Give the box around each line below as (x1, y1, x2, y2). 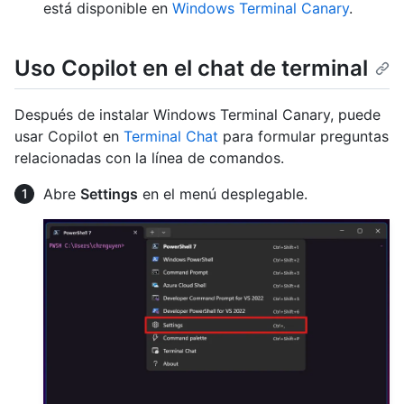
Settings (80, 185, 138, 204)
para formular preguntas (218, 127, 389, 146)
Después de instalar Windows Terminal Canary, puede (14, 106, 381, 124)
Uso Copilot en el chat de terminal (14, 55, 368, 82)
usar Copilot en (14, 127, 124, 146)
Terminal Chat (124, 127, 218, 146)
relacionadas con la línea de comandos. (14, 149, 284, 168)
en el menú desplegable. (138, 185, 308, 204)
